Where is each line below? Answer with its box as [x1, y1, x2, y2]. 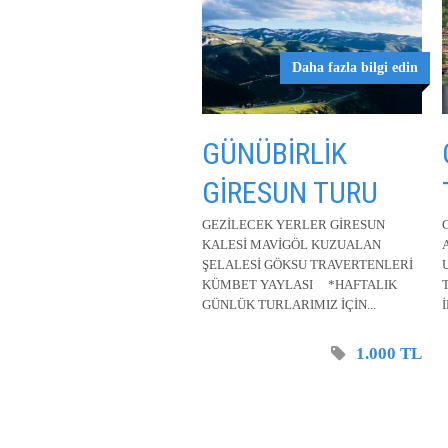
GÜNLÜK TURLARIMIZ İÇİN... [202, 297, 376, 312]
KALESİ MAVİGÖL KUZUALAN [202, 237, 381, 252]
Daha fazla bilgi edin [292, 60, 418, 75]
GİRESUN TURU [202, 175, 378, 210]
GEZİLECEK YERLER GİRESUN [202, 217, 385, 232]
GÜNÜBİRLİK [202, 136, 347, 171]
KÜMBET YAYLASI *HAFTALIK [202, 277, 397, 292]
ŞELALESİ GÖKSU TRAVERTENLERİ [202, 257, 413, 272]
